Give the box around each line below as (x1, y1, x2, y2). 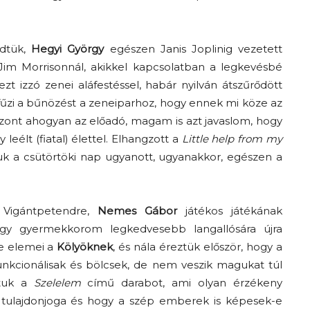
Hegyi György (31, 42, 104, 55)
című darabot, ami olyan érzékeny (80, 276, 282, 289)
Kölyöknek (57, 240, 113, 253)
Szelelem (33, 276, 81, 289)
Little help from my (181, 132, 283, 145)
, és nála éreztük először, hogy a (113, 240, 283, 253)
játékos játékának (177, 204, 282, 217)
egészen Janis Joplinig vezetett (104, 42, 283, 55)
